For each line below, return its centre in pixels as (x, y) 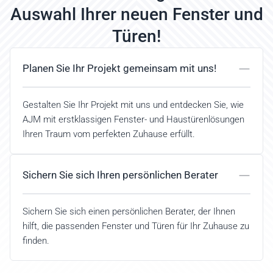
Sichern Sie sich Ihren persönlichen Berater (120, 175)
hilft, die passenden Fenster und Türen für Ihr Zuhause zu (136, 226)
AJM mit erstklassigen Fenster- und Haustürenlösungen (133, 119)
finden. (36, 241)
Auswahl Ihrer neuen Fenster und (136, 14)
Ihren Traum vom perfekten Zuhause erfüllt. (109, 134)
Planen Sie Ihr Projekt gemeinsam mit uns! (119, 68)
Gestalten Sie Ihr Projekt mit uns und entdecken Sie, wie (133, 105)
